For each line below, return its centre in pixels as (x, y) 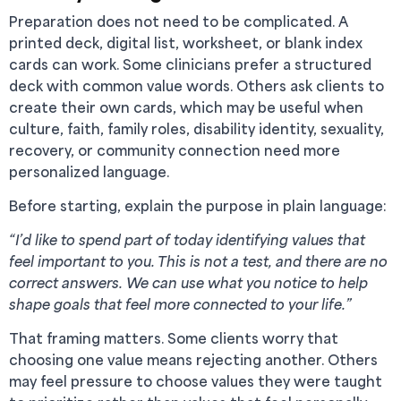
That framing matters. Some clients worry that (174, 338)
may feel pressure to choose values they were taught (196, 381)
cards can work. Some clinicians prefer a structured (190, 64)
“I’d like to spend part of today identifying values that (187, 239)
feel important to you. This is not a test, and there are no (198, 261)
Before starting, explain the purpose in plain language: (198, 205)
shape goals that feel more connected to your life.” (180, 304)
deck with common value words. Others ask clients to (196, 85)
